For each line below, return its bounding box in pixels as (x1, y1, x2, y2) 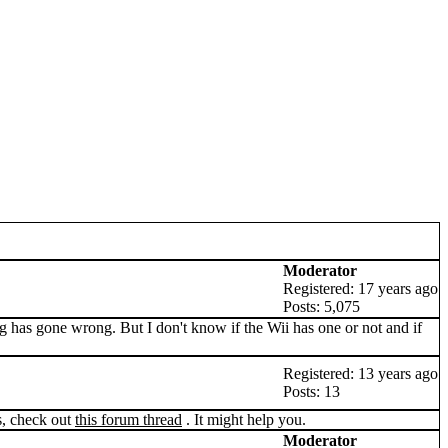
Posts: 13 (283, 383, 340, 400)
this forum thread (75, 411, 182, 428)
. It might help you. (182, 411, 306, 428)
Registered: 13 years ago (283, 365, 438, 382)
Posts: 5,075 (283, 298, 360, 315)
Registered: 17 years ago (283, 280, 438, 297)
